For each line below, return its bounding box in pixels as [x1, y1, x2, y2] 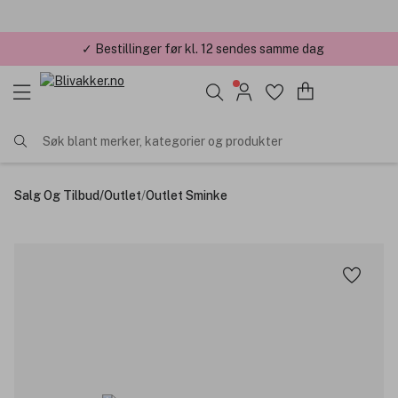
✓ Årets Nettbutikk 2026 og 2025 [105, 41, 300, 56]
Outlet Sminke [146, 187, 227, 203]
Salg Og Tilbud [14, 187, 99, 203]
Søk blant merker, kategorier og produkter [43, 133, 283, 148]
